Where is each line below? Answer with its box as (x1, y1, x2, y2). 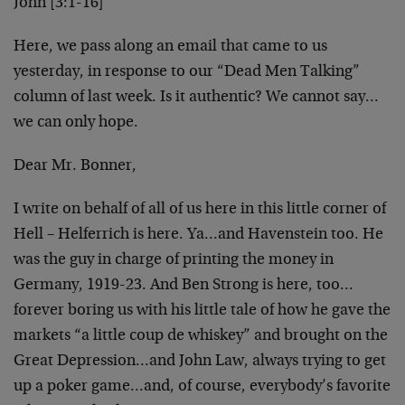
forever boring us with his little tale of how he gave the (14, 303, 391, 319)
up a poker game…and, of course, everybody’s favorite (14, 379, 391, 395)
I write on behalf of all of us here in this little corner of (14, 202, 386, 218)
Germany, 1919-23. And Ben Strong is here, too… (14, 278, 353, 294)
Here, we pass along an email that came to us (14, 39, 327, 55)
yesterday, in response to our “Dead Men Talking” (14, 64, 360, 80)
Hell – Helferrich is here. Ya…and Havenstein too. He (14, 227, 383, 243)
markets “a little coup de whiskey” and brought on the (14, 328, 388, 344)
